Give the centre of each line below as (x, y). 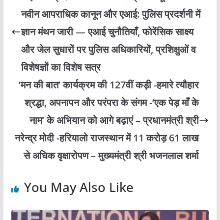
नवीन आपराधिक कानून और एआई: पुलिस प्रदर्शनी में (110, 14)
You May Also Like (79, 187)
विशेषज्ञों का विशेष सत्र (61, 67)
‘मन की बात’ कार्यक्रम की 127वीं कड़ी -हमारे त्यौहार (109, 84)
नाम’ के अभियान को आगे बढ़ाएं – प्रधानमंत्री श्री (114, 120)
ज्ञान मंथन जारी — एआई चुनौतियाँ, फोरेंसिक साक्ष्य (107, 31)
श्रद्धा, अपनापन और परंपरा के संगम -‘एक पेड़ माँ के (112, 102)
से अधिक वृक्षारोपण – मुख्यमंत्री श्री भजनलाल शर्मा (111, 155)
